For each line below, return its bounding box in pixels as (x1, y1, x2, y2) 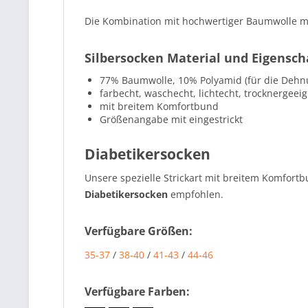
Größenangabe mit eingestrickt (100, 113, 243, 126)
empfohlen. (168, 188, 223, 201)
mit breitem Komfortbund (100, 100, 219, 113)
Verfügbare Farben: (85, 284, 190, 299)
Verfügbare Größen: (85, 223, 192, 239)
